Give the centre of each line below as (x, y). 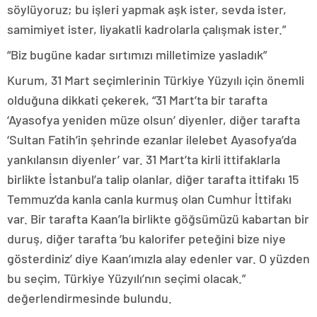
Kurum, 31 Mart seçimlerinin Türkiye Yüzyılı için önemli (156, 80)
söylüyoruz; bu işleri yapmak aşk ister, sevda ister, (147, 9)
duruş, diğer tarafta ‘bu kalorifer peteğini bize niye (146, 238)
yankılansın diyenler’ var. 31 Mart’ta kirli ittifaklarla (144, 159)
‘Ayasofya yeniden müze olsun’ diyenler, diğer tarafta (154, 120)
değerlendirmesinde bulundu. (90, 298)
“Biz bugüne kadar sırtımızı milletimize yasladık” (137, 54)
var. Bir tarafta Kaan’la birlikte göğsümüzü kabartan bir (158, 219)
